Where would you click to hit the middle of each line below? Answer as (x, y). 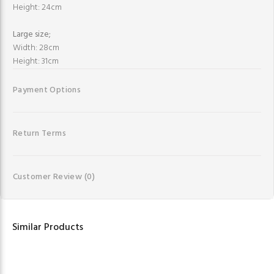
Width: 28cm (36, 48)
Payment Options (47, 90)
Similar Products (48, 227)
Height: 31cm (36, 61)
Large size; (32, 34)
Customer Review (49, 177)
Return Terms (40, 133)
